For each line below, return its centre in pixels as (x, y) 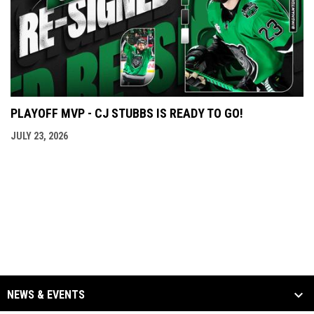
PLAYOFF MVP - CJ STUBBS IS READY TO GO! (127, 114)
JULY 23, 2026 (39, 136)
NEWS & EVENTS (46, 295)
